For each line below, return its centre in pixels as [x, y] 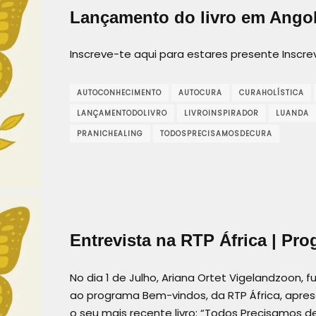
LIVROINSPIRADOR [221, 113]
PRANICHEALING [110, 133]
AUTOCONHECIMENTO [119, 92]
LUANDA [292, 113]
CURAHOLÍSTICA [272, 92]
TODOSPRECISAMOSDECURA [216, 133]
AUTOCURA [200, 92]
